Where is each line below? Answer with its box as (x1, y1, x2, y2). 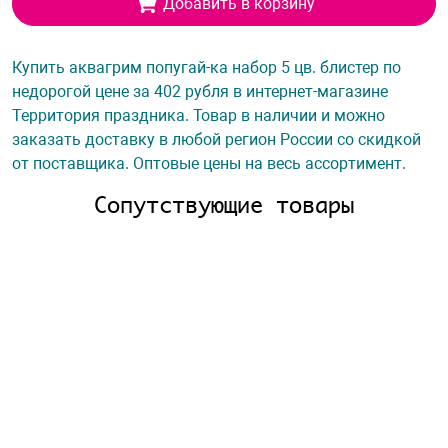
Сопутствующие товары (94, 186, 354, 223)
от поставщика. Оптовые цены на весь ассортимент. (12, 154, 406, 173)
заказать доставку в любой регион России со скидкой (12, 130, 421, 149)
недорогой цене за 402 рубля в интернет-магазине (12, 82, 388, 101)
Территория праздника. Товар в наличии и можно (12, 106, 385, 125)
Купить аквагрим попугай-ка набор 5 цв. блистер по (12, 58, 401, 77)
